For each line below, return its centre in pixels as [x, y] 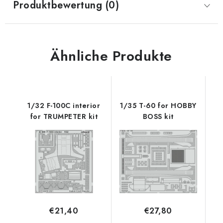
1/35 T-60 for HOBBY [158, 106]
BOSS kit [158, 117]
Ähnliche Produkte [111, 56]
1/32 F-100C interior [64, 106]
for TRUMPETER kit [64, 117]
